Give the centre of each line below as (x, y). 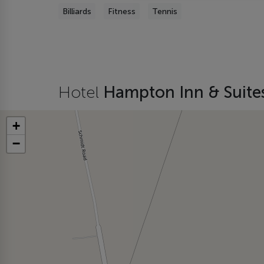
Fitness (122, 11)
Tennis (165, 11)
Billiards (77, 11)
